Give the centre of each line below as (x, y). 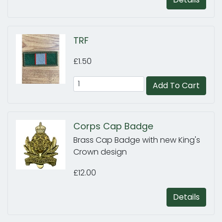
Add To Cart (176, 85)
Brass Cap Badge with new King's (137, 140)
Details (186, 197)
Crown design (100, 152)
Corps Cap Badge (113, 126)
